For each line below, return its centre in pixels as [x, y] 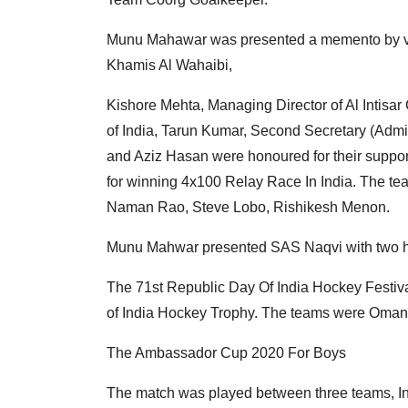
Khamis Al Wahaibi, [169, 66]
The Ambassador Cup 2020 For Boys [226, 353]
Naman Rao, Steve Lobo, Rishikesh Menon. [248, 208]
